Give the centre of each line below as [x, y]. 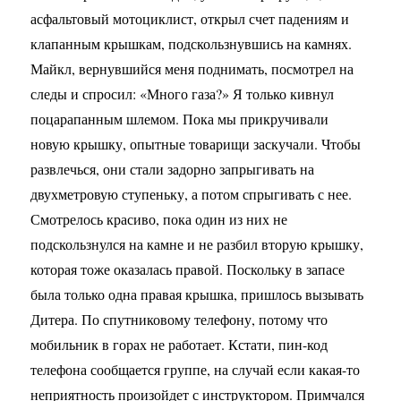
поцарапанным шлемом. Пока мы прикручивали [180, 119]
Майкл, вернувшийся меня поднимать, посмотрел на [192, 68]
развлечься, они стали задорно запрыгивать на [173, 169]
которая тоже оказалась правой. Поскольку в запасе [188, 269]
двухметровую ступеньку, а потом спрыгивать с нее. [192, 194]
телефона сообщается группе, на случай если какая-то [196, 369]
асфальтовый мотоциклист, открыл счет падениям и [190, 18]
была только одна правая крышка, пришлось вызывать [197, 294]
